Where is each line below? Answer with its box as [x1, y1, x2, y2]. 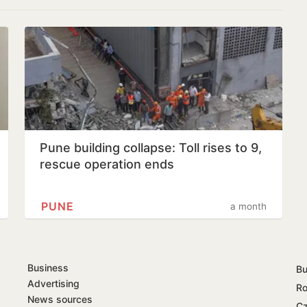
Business [27, 261, 69, 273]
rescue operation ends [40, 156, 174, 171]
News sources [27, 293, 93, 305]
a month [230, 200, 267, 212]
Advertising [27, 277, 79, 289]
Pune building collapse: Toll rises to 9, [40, 140, 262, 155]
